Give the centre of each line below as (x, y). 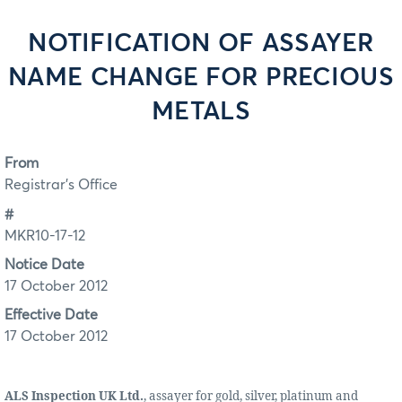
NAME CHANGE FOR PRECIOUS (201, 78)
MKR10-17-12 (45, 236)
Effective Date (51, 315)
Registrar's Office (61, 185)
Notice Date (44, 265)
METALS (201, 112)
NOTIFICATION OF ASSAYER (201, 44)
